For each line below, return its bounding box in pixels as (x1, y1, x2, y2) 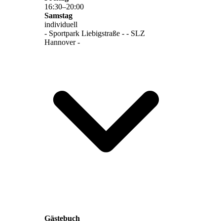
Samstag (44, 11, 73, 20)
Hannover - (44, 37, 80, 46)
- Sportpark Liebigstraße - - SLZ (44, 29, 145, 37)
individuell (44, 20, 77, 29)
